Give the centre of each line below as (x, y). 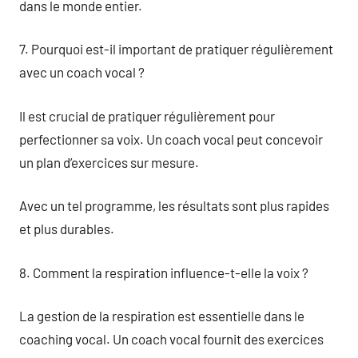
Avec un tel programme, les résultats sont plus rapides (174, 205)
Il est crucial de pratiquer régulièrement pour (147, 115)
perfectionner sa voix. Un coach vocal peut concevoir (171, 139)
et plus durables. (67, 229)
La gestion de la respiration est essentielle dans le (162, 316)
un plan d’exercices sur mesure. (109, 162)
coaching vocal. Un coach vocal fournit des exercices (171, 339)
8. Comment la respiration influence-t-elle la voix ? (164, 272)
